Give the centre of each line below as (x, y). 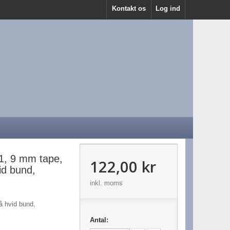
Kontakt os (129, 8)
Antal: (99, 220)
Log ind (168, 8)
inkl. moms (106, 183)
